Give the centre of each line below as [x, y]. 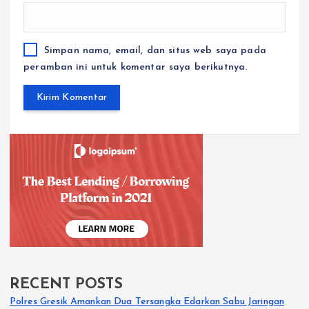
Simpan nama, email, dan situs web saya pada [155, 51]
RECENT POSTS [66, 285]
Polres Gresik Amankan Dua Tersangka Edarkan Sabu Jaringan [147, 302]
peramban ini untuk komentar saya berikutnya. [136, 68]
